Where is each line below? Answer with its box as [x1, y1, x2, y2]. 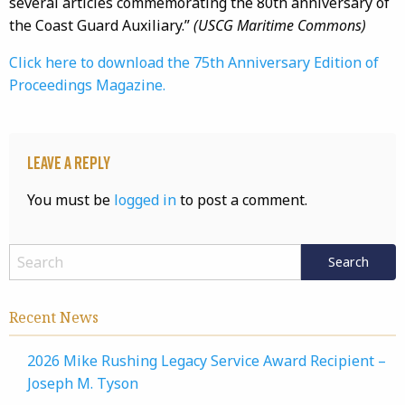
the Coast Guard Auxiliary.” [9, 15, 193, 35]
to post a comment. [176, 190, 307, 210]
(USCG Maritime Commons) [193, 15, 366, 35]
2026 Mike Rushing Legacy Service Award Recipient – [27, 351, 386, 371]
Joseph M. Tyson [27, 373, 138, 393]
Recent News [9, 307, 99, 327]
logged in [114, 190, 176, 210]
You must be [27, 190, 114, 210]
